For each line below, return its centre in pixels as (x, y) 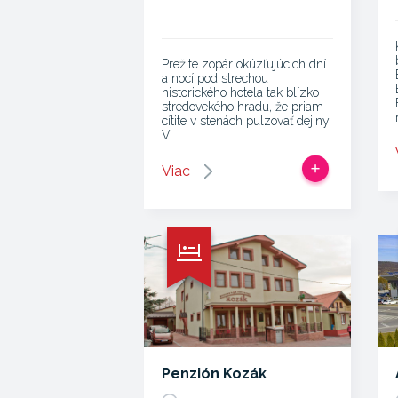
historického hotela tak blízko (240, 92)
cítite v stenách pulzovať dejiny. (247, 121)
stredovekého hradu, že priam (243, 107)
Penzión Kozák (214, 374)
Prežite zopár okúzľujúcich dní (244, 64)
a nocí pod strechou (215, 78)
